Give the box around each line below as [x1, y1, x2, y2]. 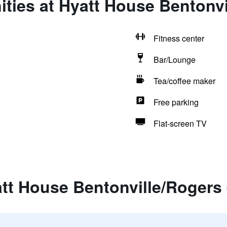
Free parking [153, 96, 199, 108]
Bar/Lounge [153, 54, 196, 65]
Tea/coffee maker [153, 75, 215, 87]
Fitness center [153, 32, 204, 44]
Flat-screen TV [153, 118, 207, 129]
